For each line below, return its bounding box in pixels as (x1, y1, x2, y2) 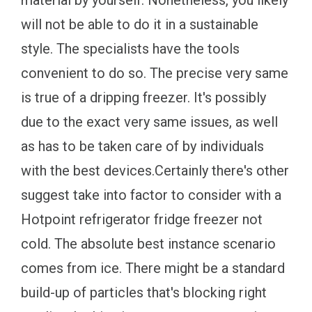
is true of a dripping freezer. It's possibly (21, 89, 266, 107)
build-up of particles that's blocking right (21, 284, 267, 302)
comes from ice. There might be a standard (21, 260, 285, 277)
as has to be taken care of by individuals (21, 138, 264, 155)
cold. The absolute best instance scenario (21, 235, 276, 253)
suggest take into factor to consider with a (21, 187, 281, 204)
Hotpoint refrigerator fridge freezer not (21, 211, 263, 228)
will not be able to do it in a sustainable (21, 16, 258, 33)
